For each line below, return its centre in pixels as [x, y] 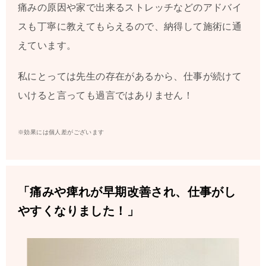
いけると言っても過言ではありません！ [106, 96]
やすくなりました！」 [78, 211]
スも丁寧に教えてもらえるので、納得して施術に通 [130, 27]
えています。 [47, 46]
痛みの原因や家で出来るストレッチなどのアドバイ [130, 8]
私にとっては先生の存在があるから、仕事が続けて [130, 77]
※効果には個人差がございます [61, 132]
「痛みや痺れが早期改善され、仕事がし [127, 192]
